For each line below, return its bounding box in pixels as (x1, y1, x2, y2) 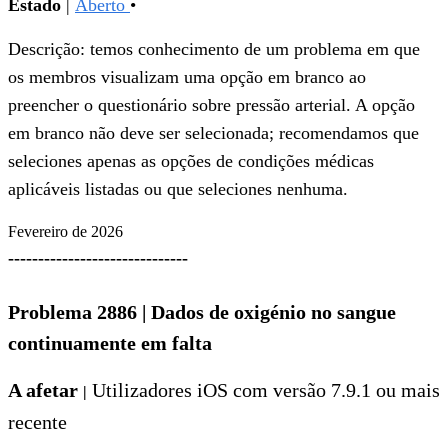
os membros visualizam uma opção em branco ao (8, 67, 366, 88)
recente (8, 411, 67, 434)
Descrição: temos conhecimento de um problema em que (8, 39, 420, 60)
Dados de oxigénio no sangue (146, 301, 396, 324)
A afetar (8, 379, 83, 402)
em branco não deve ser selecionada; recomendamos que (8, 123, 419, 144)
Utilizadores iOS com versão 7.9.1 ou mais (87, 379, 440, 402)
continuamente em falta (8, 332, 217, 355)
